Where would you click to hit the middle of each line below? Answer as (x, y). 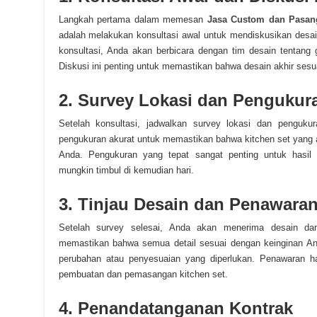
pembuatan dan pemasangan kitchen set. (143, 274)
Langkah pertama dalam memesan (133, 19)
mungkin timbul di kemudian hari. (126, 170)
